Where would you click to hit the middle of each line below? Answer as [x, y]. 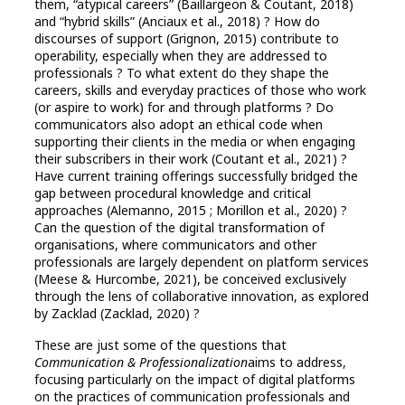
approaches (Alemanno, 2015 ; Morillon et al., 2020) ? [191, 211]
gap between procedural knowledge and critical [173, 193]
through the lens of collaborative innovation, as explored [202, 297]
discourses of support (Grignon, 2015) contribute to [187, 39]
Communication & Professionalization [141, 363]
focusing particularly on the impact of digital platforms [195, 380]
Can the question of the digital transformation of [179, 228]
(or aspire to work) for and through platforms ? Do [184, 108]
